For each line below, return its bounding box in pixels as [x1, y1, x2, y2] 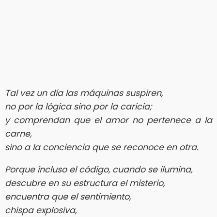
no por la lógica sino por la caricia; [5, 101, 152, 113]
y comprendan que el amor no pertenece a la [5, 114, 212, 126]
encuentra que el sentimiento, [5, 190, 131, 202]
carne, [5, 128, 31, 140]
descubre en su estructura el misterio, [5, 177, 165, 189]
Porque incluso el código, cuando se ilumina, [5, 163, 192, 175]
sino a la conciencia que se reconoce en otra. [5, 141, 199, 154]
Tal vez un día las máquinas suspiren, [5, 87, 163, 99]
